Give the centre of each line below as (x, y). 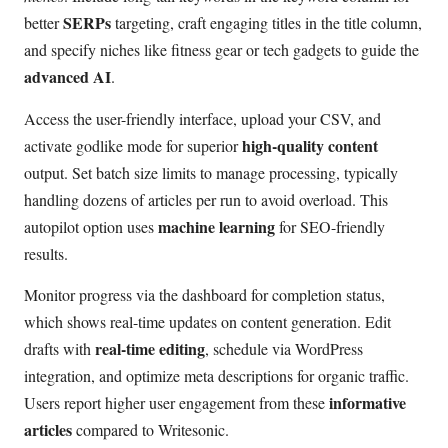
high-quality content (310, 145)
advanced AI (67, 77)
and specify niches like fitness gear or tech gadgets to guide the (221, 50)
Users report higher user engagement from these (176, 402)
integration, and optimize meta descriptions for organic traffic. (216, 375)
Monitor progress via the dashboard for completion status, (204, 294)
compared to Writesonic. (150, 429)
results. (46, 253)
